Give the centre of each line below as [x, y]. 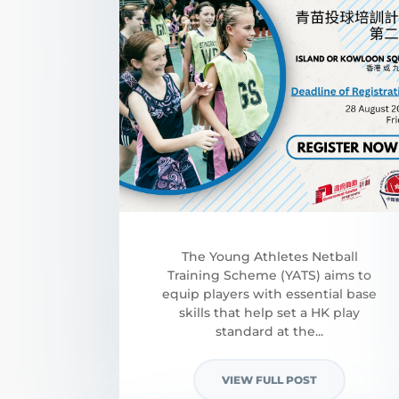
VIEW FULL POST [270, 380]
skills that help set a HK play [270, 313]
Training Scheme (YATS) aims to [270, 276]
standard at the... [270, 332]
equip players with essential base [270, 294]
